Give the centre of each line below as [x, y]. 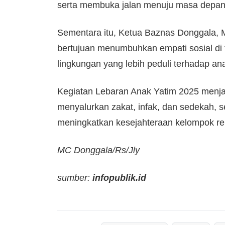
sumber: [75, 178]
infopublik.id [119, 178]
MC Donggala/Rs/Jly [98, 150]
